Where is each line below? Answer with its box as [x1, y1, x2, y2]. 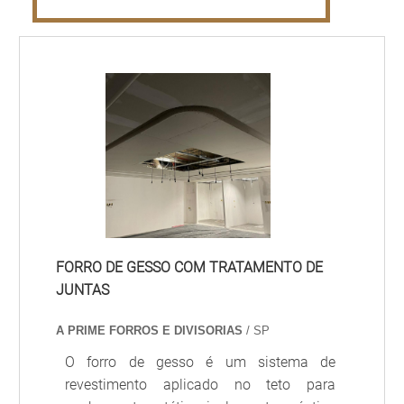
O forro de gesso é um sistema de [65, 353, 336, 371]
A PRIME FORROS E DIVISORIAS [56, 324, 243, 337]
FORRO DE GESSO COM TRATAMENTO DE [56, 259, 324, 276]
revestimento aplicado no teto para [65, 376, 336, 393]
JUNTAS [56, 281, 110, 298]
